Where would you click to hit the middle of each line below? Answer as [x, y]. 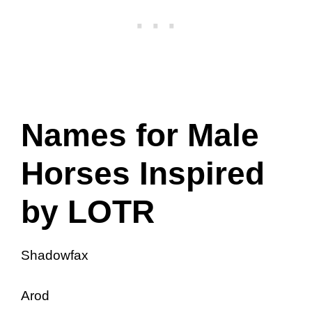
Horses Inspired [143, 173]
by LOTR [88, 211]
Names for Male [140, 135]
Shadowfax [55, 255]
